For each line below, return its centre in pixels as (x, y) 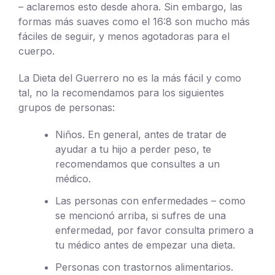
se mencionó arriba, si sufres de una (141, 215)
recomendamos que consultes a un (137, 164)
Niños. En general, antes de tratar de (141, 134)
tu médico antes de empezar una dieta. (145, 245)
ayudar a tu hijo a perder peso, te (133, 149)
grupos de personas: (67, 107)
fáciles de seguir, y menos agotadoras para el (124, 36)
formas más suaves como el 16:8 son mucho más (134, 21)
